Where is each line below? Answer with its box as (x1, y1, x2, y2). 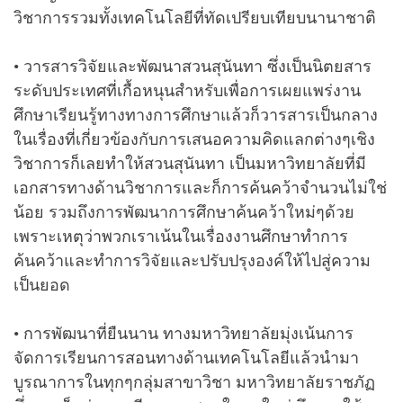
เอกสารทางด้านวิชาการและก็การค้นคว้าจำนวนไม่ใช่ (13, 178, 387, 197)
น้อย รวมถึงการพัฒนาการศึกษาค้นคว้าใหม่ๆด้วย (13, 202, 354, 221)
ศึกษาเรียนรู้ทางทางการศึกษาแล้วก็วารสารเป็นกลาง (13, 105, 378, 124)
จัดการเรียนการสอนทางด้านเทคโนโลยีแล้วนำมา (13, 348, 359, 367)
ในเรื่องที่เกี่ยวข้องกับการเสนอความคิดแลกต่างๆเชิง (13, 130, 375, 148)
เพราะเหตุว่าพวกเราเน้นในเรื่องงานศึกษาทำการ (13, 227, 348, 246)
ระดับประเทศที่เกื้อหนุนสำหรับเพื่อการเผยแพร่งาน (13, 81, 361, 100)
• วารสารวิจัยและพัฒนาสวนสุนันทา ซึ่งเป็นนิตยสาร (13, 57, 372, 76)
